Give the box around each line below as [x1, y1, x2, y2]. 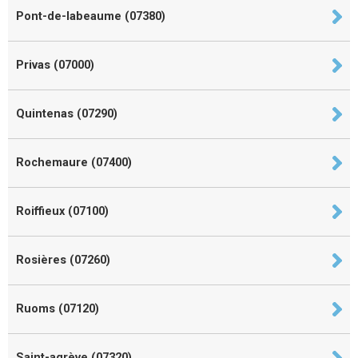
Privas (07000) [16, 58, 94, 72]
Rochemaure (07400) [16, 155, 132, 169]
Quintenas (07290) [16, 106, 117, 121]
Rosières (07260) [16, 253, 110, 267]
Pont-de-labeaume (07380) [16, 9, 165, 23]
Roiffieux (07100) [16, 204, 109, 218]
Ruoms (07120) [16, 301, 99, 316]
